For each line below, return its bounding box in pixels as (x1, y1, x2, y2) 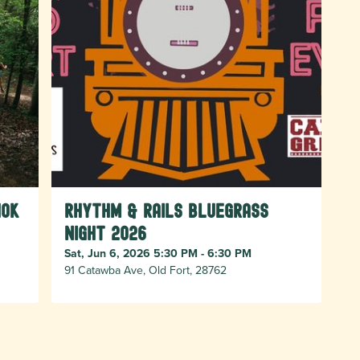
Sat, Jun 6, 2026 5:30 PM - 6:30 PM (64, 245, 252, 262)
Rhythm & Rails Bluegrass (64, 200, 269, 223)
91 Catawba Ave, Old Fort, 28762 (64, 262, 227, 279)
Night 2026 (64, 223, 147, 245)
